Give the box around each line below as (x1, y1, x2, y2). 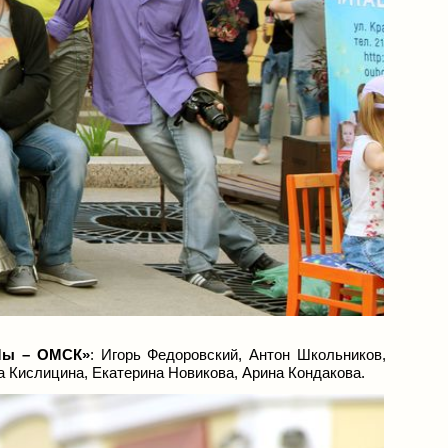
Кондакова (288, 364, 361, 381)
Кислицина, (9, 364, 92, 381)
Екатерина (92, 364, 168, 381)
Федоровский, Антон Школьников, (147, 346, 387, 363)
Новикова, (168, 364, 242, 381)
